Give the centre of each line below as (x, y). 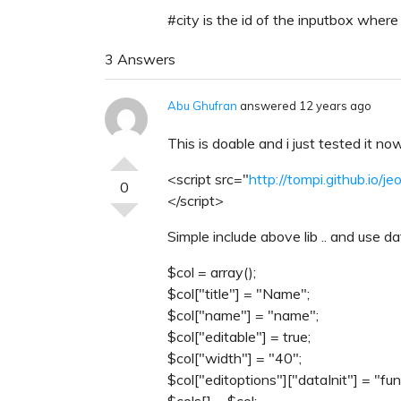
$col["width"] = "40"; (235, 358)
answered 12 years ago (304, 105)
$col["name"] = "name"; (243, 315)
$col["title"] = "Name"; (239, 293)
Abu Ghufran (202, 105)
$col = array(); (212, 272)
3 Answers (140, 59)
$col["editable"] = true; (239, 336)
